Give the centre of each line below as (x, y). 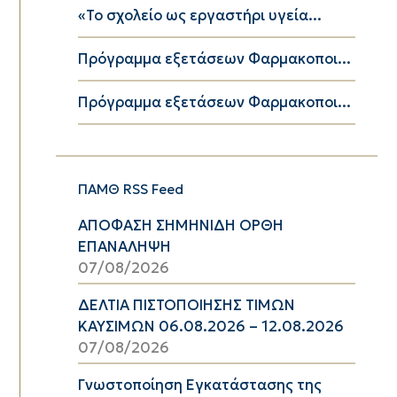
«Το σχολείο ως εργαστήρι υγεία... (199, 15)
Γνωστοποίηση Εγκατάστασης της (199, 385)
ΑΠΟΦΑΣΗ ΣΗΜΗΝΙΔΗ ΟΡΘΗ (180, 225)
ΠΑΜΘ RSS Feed (130, 189)
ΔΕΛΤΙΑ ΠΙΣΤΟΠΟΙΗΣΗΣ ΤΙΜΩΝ (186, 305)
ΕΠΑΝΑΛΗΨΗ (124, 246)
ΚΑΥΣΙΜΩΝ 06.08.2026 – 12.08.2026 (210, 326)
